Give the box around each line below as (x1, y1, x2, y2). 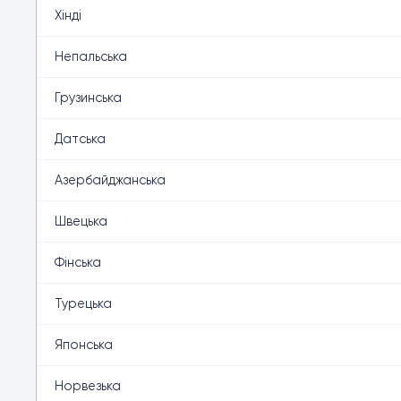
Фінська (55, 255, 101, 269)
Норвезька (55, 379, 121, 393)
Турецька (55, 296, 112, 311)
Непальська (55, 49, 127, 64)
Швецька (55, 214, 107, 228)
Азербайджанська (55, 173, 166, 187)
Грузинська (55, 90, 122, 105)
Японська (55, 337, 113, 352)
